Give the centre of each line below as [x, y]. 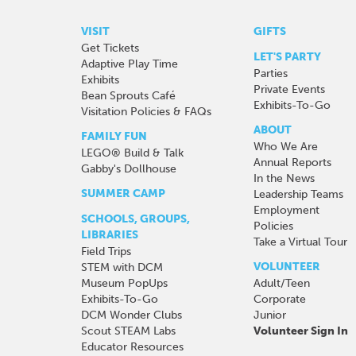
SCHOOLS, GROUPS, [135, 219]
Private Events [290, 89]
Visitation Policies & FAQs [146, 111]
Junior [270, 315]
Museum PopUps [124, 283]
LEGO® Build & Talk [132, 153]
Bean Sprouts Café [128, 95]
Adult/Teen [282, 283]
